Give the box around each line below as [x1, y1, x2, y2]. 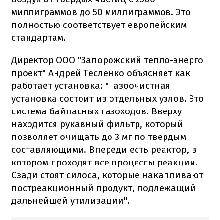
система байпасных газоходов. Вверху [11, 106, 182, 117]
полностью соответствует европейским [11, 19, 187, 31]
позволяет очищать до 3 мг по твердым [11, 131, 186, 143]
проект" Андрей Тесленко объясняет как [11, 67, 190, 79]
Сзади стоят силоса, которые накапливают [11, 169, 203, 181]
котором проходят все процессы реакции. [11, 157, 198, 168]
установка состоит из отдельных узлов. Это [11, 93, 204, 105]
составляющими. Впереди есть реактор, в [11, 144, 197, 156]
